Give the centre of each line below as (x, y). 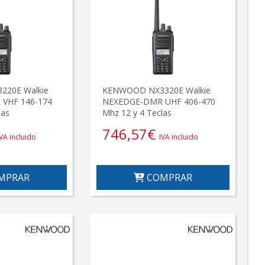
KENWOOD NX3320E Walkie (157, 91)
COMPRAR (169, 178)
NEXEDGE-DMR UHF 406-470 (159, 102)
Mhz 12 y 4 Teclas (137, 113)
